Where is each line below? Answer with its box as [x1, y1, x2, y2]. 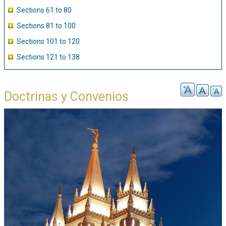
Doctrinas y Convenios [4, 89, 129, 104]
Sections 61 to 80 [17, 6, 72, 15]
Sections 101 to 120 [17, 37, 80, 45]
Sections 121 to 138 [17, 52, 80, 61]
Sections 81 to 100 [17, 21, 76, 30]
